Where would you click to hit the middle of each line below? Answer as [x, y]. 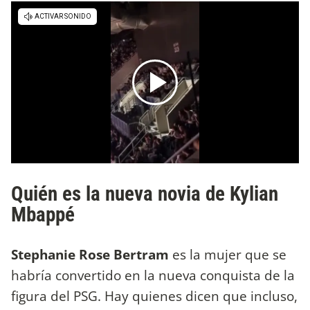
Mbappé [43, 214]
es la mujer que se [228, 255]
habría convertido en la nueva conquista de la [153, 275]
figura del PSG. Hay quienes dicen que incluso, [154, 296]
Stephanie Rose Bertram [90, 255]
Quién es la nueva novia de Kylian [145, 193]
